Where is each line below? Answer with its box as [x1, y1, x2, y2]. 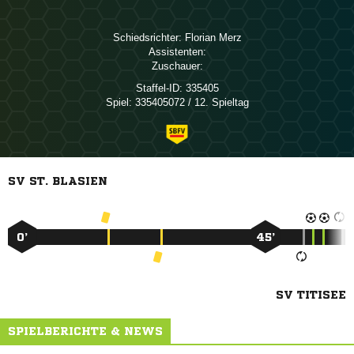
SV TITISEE [276, 289, 346, 300]
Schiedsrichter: [112, 32, 182, 43]
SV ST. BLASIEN [8, 175, 107, 186]
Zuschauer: [151, 60, 203, 72]
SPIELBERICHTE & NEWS [8, 326, 163, 337]
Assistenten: [148, 46, 206, 58]
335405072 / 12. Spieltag [131, 96, 249, 108]
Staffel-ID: [135, 82, 183, 94]
